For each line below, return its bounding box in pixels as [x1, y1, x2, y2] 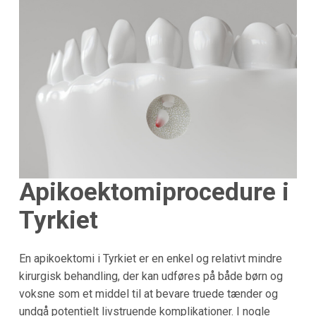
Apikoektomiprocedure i [18, 178, 289, 207]
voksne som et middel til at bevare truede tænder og [18, 286, 278, 300]
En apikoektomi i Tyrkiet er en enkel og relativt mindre [18, 251, 282, 265]
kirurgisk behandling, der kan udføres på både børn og [18, 269, 283, 283]
